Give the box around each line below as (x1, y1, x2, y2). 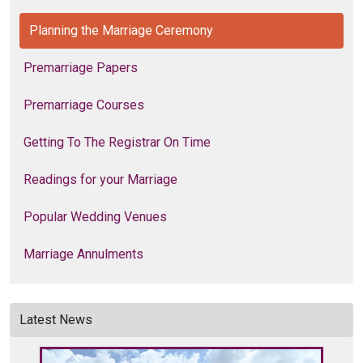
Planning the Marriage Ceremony (29, 23, 213, 39)
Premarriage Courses (23, 97, 144, 113)
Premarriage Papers (23, 60, 138, 76)
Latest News (19, 312, 92, 328)
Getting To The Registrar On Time (23, 135, 211, 151)
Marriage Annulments (23, 246, 143, 263)
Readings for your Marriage (23, 172, 177, 188)
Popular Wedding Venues (23, 209, 167, 225)
